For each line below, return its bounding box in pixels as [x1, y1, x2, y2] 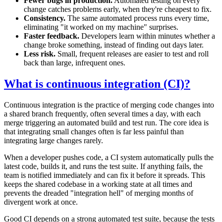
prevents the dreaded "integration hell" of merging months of [4, 189, 193, 198]
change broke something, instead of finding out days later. [24, 41, 204, 50]
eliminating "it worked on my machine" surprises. [24, 23, 178, 32]
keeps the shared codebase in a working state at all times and [4, 180, 192, 189]
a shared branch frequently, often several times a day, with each [4, 110, 201, 118]
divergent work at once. [4, 198, 78, 207]
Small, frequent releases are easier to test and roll [55, 50, 209, 58]
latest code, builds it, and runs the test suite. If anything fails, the [4, 162, 203, 171]
